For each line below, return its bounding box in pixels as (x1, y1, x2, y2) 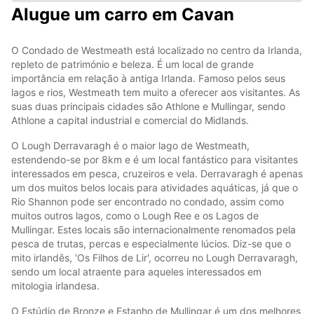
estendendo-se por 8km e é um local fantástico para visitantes (11, 153, 298, 165)
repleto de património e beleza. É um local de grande (11, 57, 254, 70)
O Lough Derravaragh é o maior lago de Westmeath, (11, 139, 250, 151)
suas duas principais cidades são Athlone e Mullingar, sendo (11, 100, 285, 112)
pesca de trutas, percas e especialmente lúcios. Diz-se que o (11, 237, 291, 250)
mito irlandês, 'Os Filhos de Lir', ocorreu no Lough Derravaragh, (11, 251, 298, 264)
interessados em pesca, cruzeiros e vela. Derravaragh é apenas (11, 167, 303, 179)
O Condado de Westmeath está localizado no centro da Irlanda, (11, 43, 302, 56)
